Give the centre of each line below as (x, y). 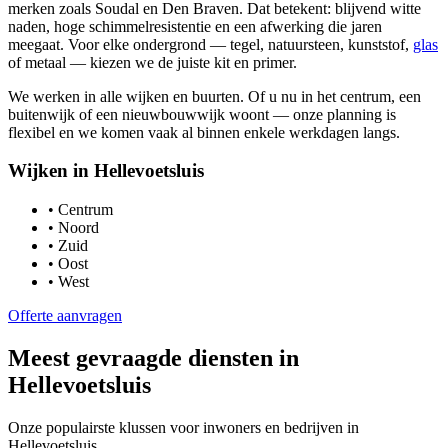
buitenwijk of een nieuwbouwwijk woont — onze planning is (202, 114)
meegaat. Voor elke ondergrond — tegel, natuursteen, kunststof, (210, 44)
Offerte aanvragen (65, 316)
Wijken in (51, 171)
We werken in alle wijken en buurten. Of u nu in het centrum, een (214, 96)
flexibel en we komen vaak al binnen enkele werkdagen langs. (204, 132)
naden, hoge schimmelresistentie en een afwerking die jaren (195, 26)
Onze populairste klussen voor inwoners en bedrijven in (183, 427)
